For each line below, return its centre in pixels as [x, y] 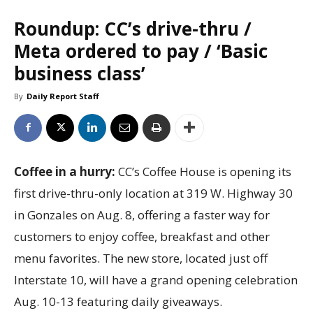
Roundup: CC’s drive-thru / [133, 28]
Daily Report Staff [63, 96]
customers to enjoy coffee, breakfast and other [142, 236]
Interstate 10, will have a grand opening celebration [156, 279]
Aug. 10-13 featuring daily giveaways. [119, 301]
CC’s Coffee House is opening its [205, 171]
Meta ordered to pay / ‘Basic [141, 51]
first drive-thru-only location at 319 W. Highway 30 [153, 193]
